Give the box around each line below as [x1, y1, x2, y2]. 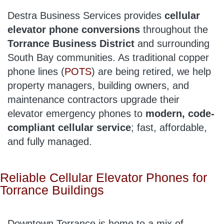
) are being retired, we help [91, 65, 211, 77]
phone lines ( [7, 65, 64, 77]
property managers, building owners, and [7, 79, 189, 91]
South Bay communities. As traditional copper [7, 51, 209, 63]
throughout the [140, 23, 208, 35]
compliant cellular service [7, 121, 131, 133]
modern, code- [145, 107, 214, 119]
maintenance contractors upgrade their [7, 93, 179, 105]
